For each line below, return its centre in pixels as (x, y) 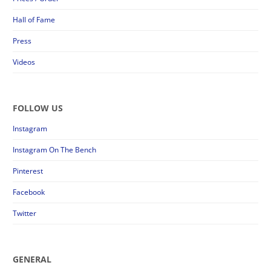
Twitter (25, 214)
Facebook (29, 192)
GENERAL (32, 260)
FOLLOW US (38, 108)
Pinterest (28, 171)
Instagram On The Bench (55, 150)
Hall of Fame (34, 19)
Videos (24, 62)
